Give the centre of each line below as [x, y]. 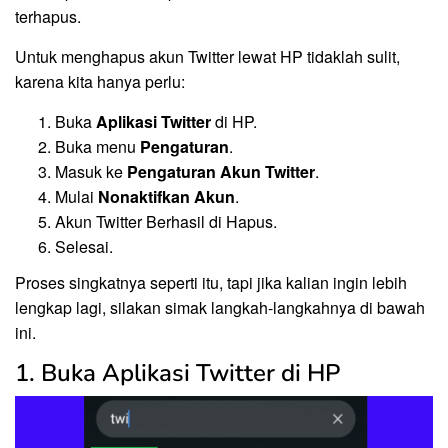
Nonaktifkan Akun [166, 196]
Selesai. [84, 246]
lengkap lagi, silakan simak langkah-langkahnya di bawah [220, 308]
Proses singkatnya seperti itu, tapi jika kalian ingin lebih [211, 283]
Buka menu [97, 146]
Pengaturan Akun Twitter [221, 171]
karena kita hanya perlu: [100, 81]
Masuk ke [91, 171]
